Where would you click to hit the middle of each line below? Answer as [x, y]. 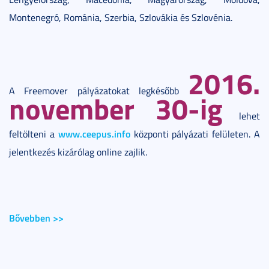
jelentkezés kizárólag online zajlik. [78, 152]
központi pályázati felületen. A [195, 134]
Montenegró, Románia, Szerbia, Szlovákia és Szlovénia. [121, 17]
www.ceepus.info [94, 134]
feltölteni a [34, 134]
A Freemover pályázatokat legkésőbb [98, 91]
